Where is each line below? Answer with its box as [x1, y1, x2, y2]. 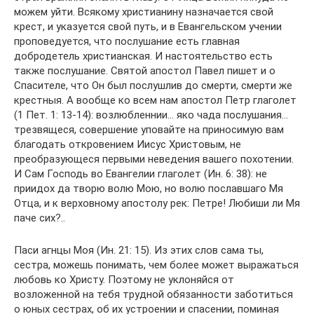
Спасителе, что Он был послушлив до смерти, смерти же [14, 78, 292, 92]
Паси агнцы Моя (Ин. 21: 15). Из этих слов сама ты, [14, 243, 264, 257]
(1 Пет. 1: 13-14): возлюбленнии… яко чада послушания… [14, 108, 288, 121]
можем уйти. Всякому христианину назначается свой [14, 5, 273, 18]
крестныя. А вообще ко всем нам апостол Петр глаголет [14, 93, 296, 107]
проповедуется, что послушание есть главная [14, 34, 240, 48]
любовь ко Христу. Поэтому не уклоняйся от [14, 273, 234, 286]
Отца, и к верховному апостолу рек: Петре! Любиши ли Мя [14, 196, 300, 210]
